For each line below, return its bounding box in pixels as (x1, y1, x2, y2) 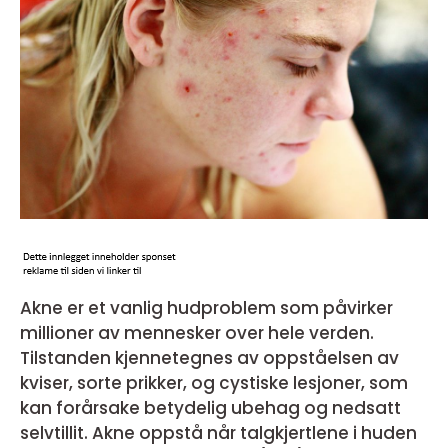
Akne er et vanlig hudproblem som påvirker (20, 296, 393, 320)
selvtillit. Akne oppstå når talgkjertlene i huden (20, 421, 417, 445)
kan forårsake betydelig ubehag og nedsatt (20, 396, 401, 420)
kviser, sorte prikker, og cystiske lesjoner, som (20, 371, 408, 395)
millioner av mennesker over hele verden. (20, 321, 374, 345)
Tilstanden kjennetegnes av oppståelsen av (20, 346, 399, 370)
